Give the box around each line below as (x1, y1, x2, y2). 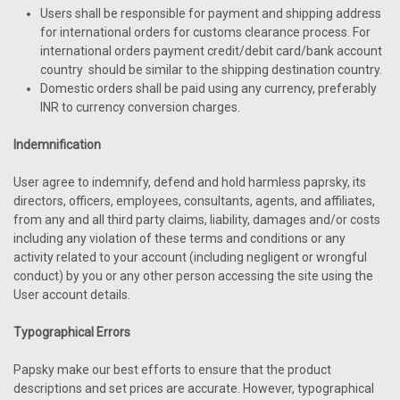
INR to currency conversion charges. (40, 100, 240, 114)
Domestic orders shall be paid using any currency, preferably (40, 81, 377, 96)
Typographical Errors (13, 325, 130, 339)
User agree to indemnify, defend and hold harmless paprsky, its (13, 175, 366, 189)
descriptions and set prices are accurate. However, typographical (13, 381, 374, 396)
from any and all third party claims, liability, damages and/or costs (13, 212, 380, 227)
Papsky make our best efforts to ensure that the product (13, 362, 331, 377)
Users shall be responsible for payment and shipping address (40, 6, 381, 21)
